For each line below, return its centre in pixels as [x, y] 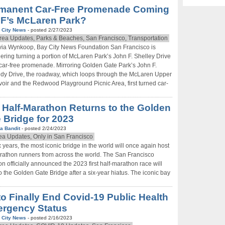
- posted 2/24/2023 [44, 128]
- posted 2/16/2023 [50, 218]
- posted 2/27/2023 [50, 30]
